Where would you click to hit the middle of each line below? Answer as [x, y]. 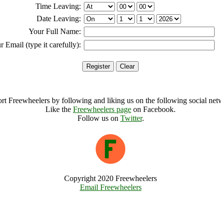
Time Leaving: [58, 6]
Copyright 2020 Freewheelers [110, 178]
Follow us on [99, 118]
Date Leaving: [59, 18]
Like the [59, 109]
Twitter [131, 118]
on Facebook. [153, 109]
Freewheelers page [102, 109]
